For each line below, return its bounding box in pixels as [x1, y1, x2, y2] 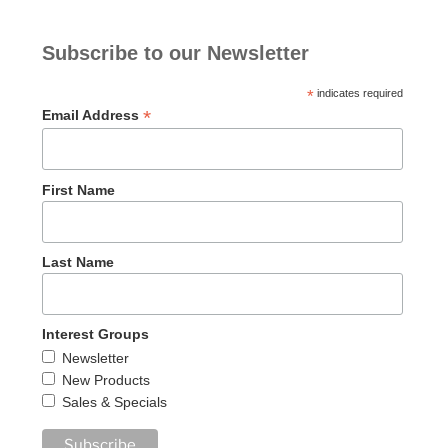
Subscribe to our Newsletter [41, 42, 309, 65]
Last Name [41, 253, 114, 270]
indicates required [313, 87, 403, 100]
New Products [62, 372, 151, 389]
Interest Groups [41, 326, 149, 343]
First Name [41, 181, 115, 198]
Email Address [41, 107, 143, 124]
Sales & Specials [62, 394, 168, 411]
